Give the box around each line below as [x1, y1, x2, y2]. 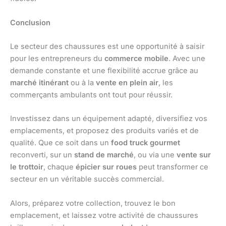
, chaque [43, 162, 76, 172]
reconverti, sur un [10, 150, 74, 160]
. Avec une [168, 54, 205, 64]
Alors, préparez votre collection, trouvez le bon [10, 198, 176, 208]
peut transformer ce [137, 162, 208, 172]
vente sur [177, 150, 211, 160]
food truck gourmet [111, 138, 180, 148]
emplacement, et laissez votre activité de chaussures [10, 210, 198, 220]
